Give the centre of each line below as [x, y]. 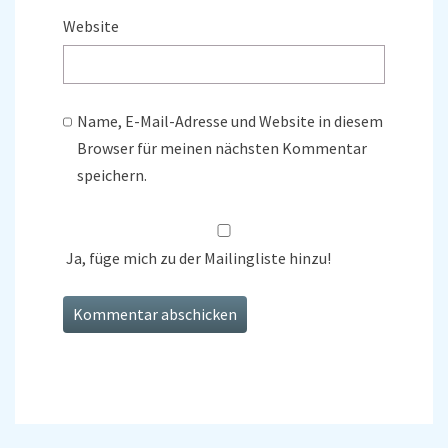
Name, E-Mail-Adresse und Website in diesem [230, 121]
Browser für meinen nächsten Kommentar [222, 148]
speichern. [112, 175]
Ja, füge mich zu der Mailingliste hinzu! [197, 258]
